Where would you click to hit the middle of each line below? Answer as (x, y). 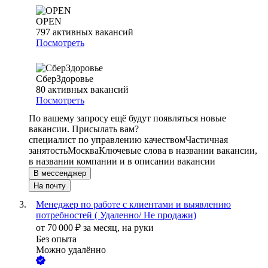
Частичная (207, 140)
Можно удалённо (71, 250)
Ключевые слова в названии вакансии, (178, 151)
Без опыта (56, 239)
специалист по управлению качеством (107, 140)
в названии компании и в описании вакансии (122, 162)
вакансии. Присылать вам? (84, 129)
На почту (50, 186)
